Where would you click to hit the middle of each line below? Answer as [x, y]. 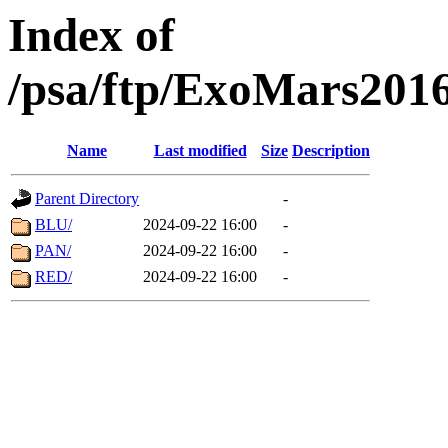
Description [331, 151]
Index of [91, 35]
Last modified [200, 151]
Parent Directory [87, 199]
